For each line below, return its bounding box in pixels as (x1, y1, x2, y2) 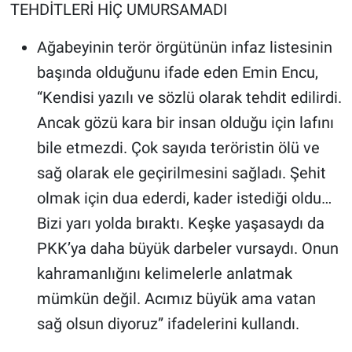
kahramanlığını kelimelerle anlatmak (36, 263, 292, 283)
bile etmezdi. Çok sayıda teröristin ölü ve (36, 137, 320, 157)
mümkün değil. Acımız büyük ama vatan (36, 288, 316, 308)
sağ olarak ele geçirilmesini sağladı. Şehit (36, 163, 326, 182)
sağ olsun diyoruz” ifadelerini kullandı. (36, 313, 299, 333)
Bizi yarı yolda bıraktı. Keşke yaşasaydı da (36, 213, 324, 233)
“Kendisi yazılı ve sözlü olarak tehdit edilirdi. (36, 87, 342, 107)
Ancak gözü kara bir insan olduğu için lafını (36, 112, 334, 132)
